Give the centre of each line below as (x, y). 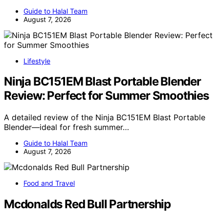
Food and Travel (49, 183)
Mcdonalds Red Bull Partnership (87, 204)
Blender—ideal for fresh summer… (66, 127)
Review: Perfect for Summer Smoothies (106, 96)
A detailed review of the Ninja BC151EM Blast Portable (105, 118)
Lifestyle (37, 61)
